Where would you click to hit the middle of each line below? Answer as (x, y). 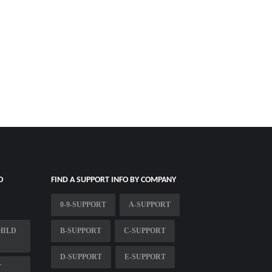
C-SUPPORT (144, 230)
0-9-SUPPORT (83, 204)
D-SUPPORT (81, 257)
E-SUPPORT (145, 257)
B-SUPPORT (80, 230)
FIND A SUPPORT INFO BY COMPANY (113, 180)
